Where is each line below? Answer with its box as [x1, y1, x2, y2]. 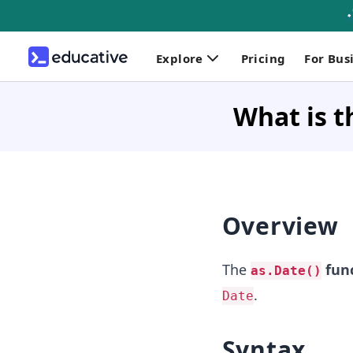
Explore [156, 50, 203, 66]
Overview [221, 210, 339, 242]
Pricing [240, 50, 286, 66]
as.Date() [250, 263, 321, 278]
